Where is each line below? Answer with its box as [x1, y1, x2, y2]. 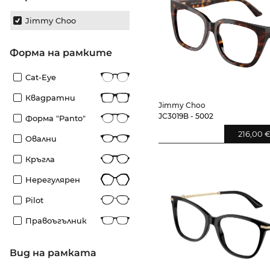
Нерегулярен [25, 175, 80, 184]
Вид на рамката [17, 247, 96, 259]
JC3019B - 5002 [159, 111, 214, 121]
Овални [25, 134, 57, 143]
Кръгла [25, 154, 55, 164]
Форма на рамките [19, 47, 112, 58]
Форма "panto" [25, 113, 86, 123]
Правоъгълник [25, 216, 87, 225]
